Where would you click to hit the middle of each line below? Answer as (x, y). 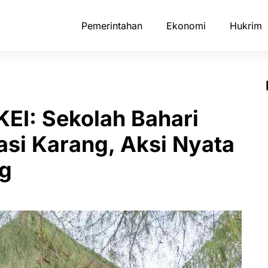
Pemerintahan (112, 26)
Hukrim (246, 26)
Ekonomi (186, 26)
